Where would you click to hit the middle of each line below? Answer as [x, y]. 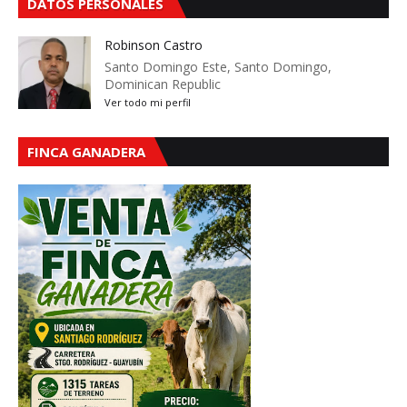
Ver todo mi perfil [148, 103]
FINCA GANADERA [86, 152]
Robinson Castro [154, 45]
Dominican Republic [163, 84]
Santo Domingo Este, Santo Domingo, [218, 67]
